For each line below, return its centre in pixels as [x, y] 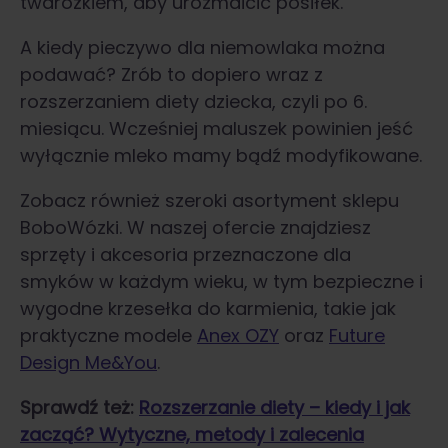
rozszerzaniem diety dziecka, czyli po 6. [193, 101]
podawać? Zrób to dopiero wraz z [171, 74]
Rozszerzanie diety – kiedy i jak [274, 407]
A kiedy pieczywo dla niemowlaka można [202, 47]
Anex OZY [238, 335]
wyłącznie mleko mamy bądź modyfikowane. [221, 155]
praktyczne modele [108, 335]
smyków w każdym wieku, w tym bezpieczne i [221, 281]
